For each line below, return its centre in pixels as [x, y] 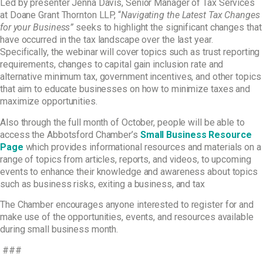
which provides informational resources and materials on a [143, 147]
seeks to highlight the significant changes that [168, 28]
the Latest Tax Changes [213, 15]
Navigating [144, 15]
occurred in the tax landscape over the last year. [117, 40]
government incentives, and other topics [180, 77]
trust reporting [231, 52]
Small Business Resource [196, 134]
